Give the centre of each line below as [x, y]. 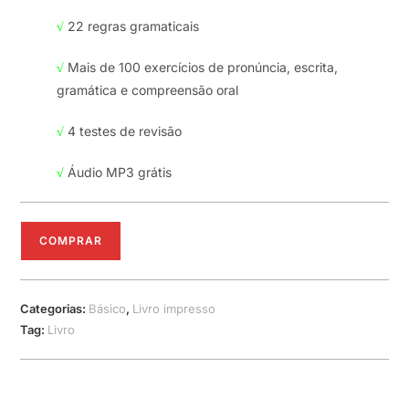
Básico [108, 309]
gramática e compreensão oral [148, 90]
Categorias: [55, 309]
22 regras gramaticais [132, 26]
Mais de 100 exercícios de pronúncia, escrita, [201, 67]
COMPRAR [71, 241]
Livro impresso [174, 309]
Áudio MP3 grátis [118, 172]
